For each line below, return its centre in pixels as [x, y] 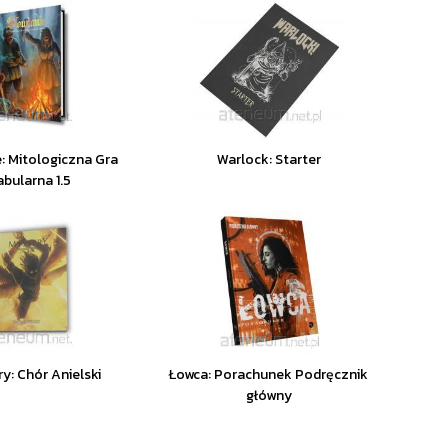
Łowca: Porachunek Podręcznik [269, 374]
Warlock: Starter [268, 159]
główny [268, 395]
